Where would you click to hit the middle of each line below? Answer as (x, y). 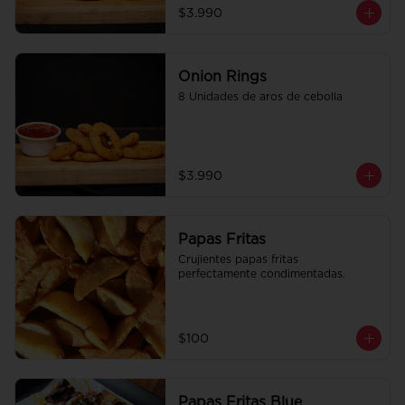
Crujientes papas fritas (238, 259)
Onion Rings (222, 77)
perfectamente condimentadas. (261, 274)
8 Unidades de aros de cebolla (260, 97)
